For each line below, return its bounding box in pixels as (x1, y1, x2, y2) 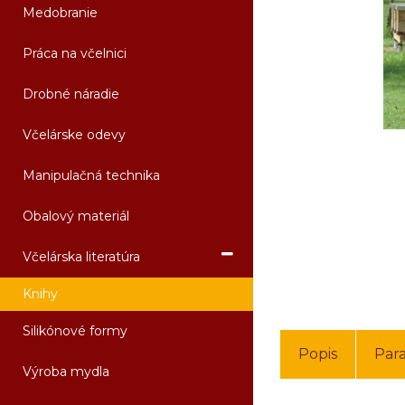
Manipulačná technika (23, 167, 160, 184)
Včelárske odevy (23, 127, 126, 143)
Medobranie (23, 5, 98, 21)
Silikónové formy (23, 323, 127, 339)
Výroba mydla (23, 363, 109, 380)
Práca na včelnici (23, 45, 127, 61)
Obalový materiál (23, 208, 129, 224)
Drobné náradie (23, 86, 119, 102)
